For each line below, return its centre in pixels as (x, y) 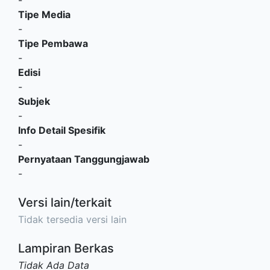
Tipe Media (44, 15)
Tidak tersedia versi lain (72, 220)
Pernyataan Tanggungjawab (84, 159)
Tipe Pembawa (53, 44)
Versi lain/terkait (65, 203)
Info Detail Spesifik (62, 130)
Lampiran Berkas (66, 249)
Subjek (34, 102)
